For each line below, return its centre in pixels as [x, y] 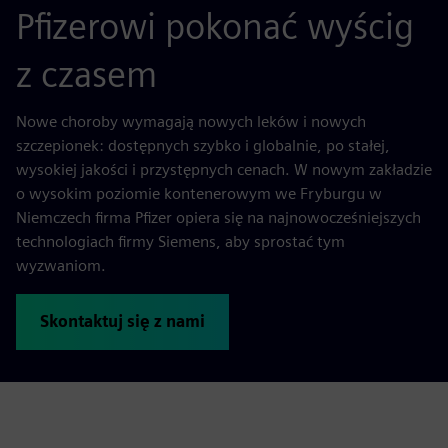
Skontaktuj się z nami [122, 321]
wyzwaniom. [61, 265]
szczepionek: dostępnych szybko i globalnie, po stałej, [203, 145]
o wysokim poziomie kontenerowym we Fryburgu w [199, 193]
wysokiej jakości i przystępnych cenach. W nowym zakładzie [224, 169]
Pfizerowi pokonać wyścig [215, 26]
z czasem [86, 74]
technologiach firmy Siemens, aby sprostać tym [180, 241]
